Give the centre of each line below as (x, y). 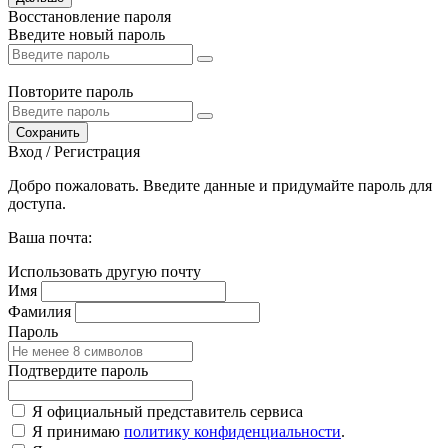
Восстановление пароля (89, 16)
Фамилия (39, 311)
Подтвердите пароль (78, 370)
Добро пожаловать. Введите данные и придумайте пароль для (220, 185)
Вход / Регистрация (74, 151)
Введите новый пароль (86, 34)
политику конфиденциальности (232, 431)
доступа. (37, 203)
